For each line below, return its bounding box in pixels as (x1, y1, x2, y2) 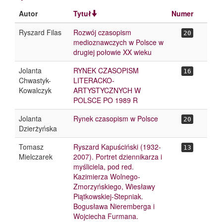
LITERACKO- (73, 75, 114, 85)
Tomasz (19, 142, 44, 152)
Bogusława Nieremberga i (73, 201, 155, 211)
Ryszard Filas (19, 27, 61, 37)
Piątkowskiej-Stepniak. (73, 191, 143, 201)
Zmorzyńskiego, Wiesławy (73, 181, 155, 191)
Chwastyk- (19, 75, 51, 85)
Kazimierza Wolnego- (73, 171, 140, 181)
